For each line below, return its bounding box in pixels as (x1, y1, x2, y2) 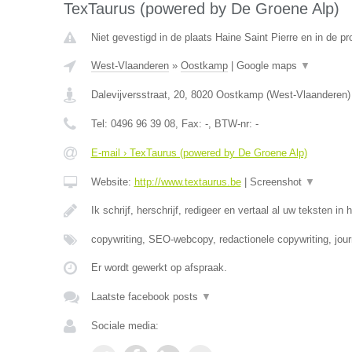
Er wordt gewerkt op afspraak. (90, 262, 227, 273)
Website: (90, 176, 134, 188)
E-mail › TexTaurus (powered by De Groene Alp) (90, 147, 307, 159)
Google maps (236, 60, 300, 71)
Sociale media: (90, 320, 159, 332)
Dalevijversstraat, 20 (90, 89, 185, 101)
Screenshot (249, 176, 305, 188)
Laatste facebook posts (90, 291, 201, 302)
